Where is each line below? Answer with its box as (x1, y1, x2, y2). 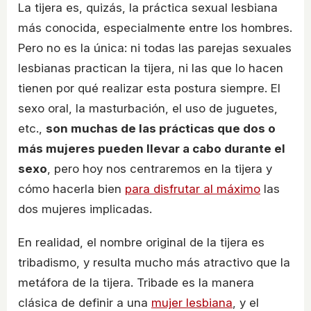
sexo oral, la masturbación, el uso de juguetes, (18, 101, 278, 116)
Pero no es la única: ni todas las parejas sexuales (18, 41, 292, 56)
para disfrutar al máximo (125, 182, 260, 196)
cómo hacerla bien (18, 182, 125, 196)
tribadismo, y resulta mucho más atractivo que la (18, 255, 290, 270)
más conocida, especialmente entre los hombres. (18, 21, 292, 35)
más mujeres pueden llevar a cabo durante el (18, 142, 285, 156)
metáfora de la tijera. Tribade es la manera (18, 276, 254, 290)
